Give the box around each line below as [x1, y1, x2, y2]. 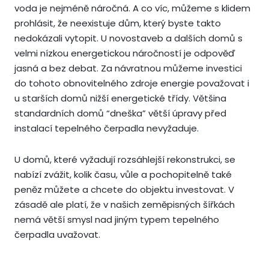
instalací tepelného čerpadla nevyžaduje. [14, 121, 199, 134]
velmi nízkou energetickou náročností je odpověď [14, 46, 235, 59]
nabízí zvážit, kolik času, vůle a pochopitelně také [14, 168, 232, 181]
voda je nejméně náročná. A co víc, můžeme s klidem [14, 1, 250, 14]
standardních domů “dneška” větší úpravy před [14, 106, 226, 119]
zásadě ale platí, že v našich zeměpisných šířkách [14, 198, 235, 211]
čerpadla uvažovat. [14, 228, 100, 241]
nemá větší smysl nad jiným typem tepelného [14, 213, 219, 226]
